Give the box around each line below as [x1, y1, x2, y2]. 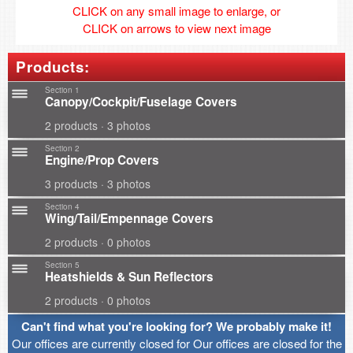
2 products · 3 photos [45, 117, 150, 133]
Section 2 [45, 143, 80, 154]
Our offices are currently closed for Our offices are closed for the [11, 335, 342, 351]
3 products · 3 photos [45, 176, 150, 191]
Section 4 [45, 201, 80, 212]
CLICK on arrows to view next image [82, 20, 271, 36]
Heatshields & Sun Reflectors [45, 268, 214, 285]
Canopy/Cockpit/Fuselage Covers [45, 93, 237, 110]
